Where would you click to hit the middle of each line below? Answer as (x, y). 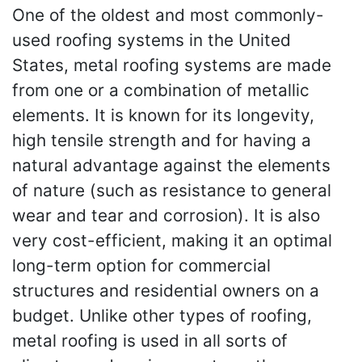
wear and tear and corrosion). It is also (166, 215)
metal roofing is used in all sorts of (150, 341)
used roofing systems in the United (152, 40)
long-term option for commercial (141, 265)
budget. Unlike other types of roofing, (162, 316)
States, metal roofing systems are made (172, 65)
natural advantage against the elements (171, 165)
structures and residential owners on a (166, 290)
